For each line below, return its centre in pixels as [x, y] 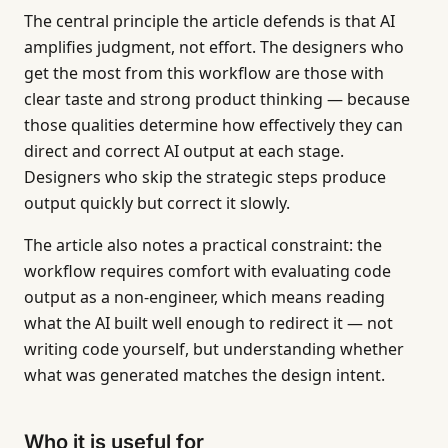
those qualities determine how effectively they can [213, 125]
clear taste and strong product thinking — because [217, 99]
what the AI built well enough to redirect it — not [208, 323]
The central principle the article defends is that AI [209, 21]
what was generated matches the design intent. [204, 375]
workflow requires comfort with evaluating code [207, 271]
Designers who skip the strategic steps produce [205, 177]
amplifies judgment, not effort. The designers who [214, 47]
